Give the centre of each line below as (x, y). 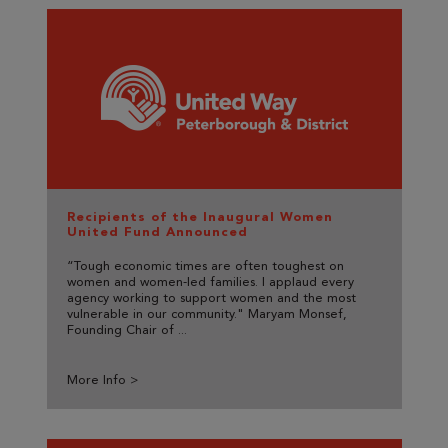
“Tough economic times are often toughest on (205, 267)
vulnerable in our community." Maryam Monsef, (206, 315)
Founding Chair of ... (126, 331)
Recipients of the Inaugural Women (199, 217)
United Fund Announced (157, 232)
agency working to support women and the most (211, 299)
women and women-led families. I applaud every (210, 283)
